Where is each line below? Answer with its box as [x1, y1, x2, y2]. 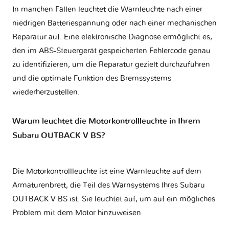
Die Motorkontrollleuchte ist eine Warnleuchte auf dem [12, 168, 201, 176]
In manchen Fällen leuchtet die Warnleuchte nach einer [12, 5, 202, 13]
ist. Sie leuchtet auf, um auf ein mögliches [67, 195, 215, 203]
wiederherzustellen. [12, 88, 80, 96]
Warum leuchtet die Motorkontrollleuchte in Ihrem [12, 117, 200, 126]
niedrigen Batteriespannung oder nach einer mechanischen [12, 19, 217, 27]
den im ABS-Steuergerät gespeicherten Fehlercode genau [12, 47, 211, 55]
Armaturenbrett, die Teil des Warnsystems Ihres [12, 181, 180, 190]
